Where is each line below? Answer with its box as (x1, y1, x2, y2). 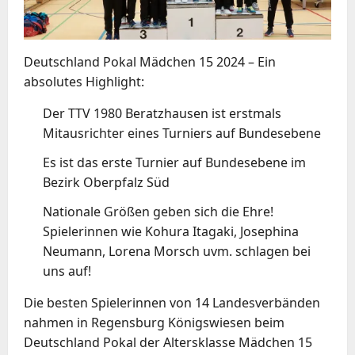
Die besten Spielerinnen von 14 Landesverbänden (24, 293, 320, 311)
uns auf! (43, 261, 91, 280)
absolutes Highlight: (24, 72, 144, 90)
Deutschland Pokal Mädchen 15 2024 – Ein (24, 52, 276, 71)
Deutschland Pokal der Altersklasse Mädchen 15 (24, 333, 312, 351)
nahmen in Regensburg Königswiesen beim (24, 313, 284, 331)
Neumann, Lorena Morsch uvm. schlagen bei (43, 242, 311, 260)
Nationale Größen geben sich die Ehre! (43, 202, 273, 220)
